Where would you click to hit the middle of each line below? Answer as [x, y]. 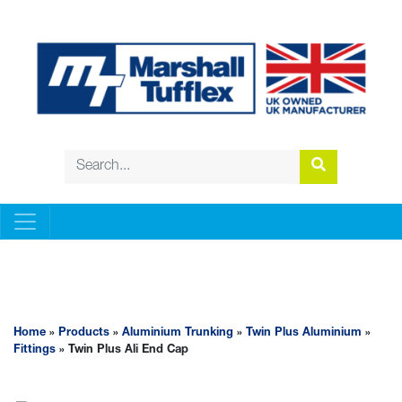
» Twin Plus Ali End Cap [122, 351]
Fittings [35, 351]
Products [84, 334]
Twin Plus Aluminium [304, 334]
